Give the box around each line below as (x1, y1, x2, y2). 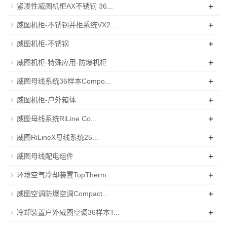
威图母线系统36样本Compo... (17, 77, 111, 85)
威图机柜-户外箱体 (17, 95, 76, 104)
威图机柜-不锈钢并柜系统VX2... (17, 20, 117, 29)
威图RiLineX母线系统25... (17, 133, 98, 141)
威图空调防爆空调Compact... (17, 189, 108, 198)
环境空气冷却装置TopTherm (17, 170, 106, 179)
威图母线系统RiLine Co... (17, 114, 97, 123)
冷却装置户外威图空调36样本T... (17, 208, 120, 216)
